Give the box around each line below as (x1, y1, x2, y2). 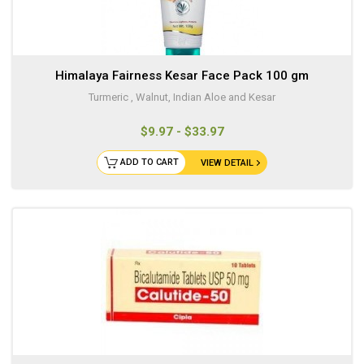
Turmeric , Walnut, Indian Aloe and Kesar (89, 91, 275, 104)
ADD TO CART (120, 157, 179, 168)
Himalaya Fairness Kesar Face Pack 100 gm (55, 68, 309, 84)
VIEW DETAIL (201, 158, 253, 169)
